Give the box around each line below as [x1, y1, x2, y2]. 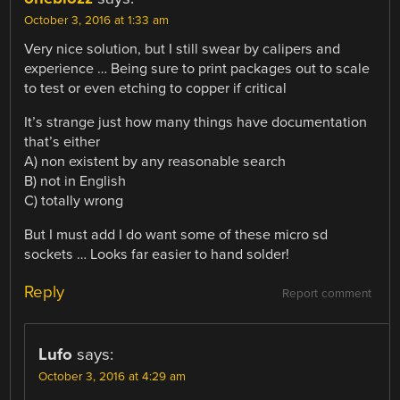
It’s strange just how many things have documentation [24, 113, 368, 132]
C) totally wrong [24, 192, 124, 211]
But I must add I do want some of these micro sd [24, 226, 329, 245]
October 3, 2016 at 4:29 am [38, 369, 187, 384]
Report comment [281, 286, 371, 301]
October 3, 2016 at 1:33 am [24, 13, 170, 29]
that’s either [24, 133, 101, 152]
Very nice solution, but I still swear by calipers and [24, 40, 341, 59]
